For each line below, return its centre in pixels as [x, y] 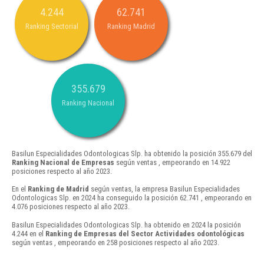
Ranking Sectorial [52, 27]
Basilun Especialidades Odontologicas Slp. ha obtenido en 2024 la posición [126, 225]
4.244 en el [29, 233]
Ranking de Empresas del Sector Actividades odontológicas [145, 233]
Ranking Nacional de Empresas [63, 163]
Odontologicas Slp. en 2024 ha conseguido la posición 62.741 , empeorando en [132, 198]
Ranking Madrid [131, 27]
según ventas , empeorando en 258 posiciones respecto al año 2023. [115, 242]
